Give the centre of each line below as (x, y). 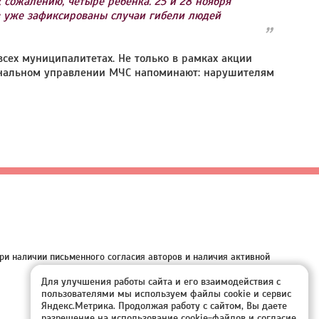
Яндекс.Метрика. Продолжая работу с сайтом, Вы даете (164, 306)
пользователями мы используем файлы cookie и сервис (166, 294)
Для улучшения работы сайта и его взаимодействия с (161, 282)
